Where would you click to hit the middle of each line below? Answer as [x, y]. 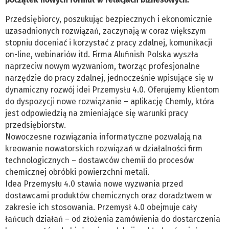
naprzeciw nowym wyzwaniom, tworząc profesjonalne [102, 66]
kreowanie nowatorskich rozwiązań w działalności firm [104, 149]
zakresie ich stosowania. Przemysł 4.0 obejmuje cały [101, 208]
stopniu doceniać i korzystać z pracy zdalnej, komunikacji [109, 43]
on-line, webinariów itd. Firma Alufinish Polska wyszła [102, 55]
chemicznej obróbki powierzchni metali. [77, 172]
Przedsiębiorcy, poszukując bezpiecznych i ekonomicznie [109, 19]
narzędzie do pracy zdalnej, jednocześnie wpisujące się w [109, 78]
